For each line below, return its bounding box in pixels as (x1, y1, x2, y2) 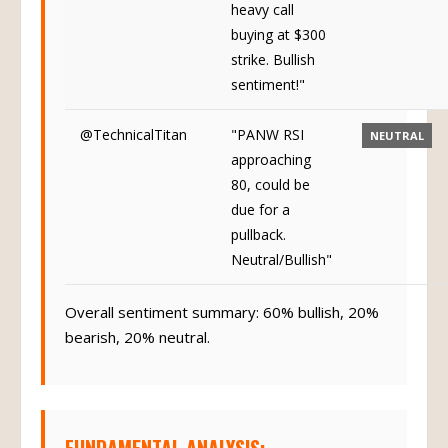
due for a (231, 200, 290, 219)
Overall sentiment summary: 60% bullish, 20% (65, 302, 379, 322)
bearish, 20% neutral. (65, 327, 210, 347)
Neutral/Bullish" (231, 250, 332, 269)
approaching (231, 150, 311, 169)
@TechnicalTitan (80, 125, 187, 144)
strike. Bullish (231, 50, 315, 69)
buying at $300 (231, 25, 326, 44)
